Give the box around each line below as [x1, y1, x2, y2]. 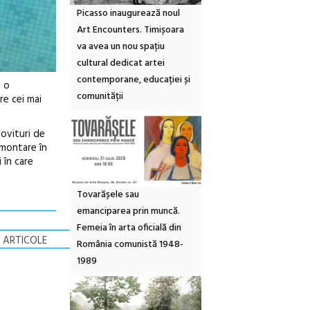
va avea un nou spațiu [77, 39, 165, 55]
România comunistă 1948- [77, 237, 183, 253]
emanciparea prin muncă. [77, 203, 180, 220]
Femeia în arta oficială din [77, 220, 181, 237]
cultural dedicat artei [77, 55, 165, 72]
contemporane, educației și [77, 72, 190, 89]
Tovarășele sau [77, 187, 139, 203]
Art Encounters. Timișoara [77, 22, 184, 39]
